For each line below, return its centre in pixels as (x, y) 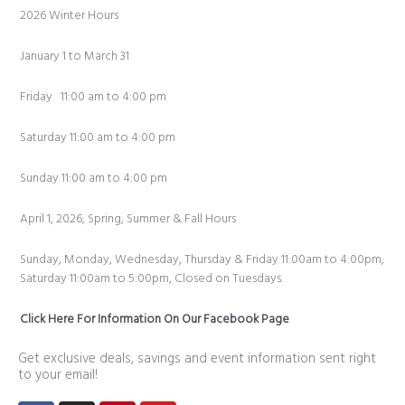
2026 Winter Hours (69, 16)
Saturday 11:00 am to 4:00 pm (97, 138)
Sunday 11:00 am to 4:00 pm (99, 179)
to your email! (58, 375)
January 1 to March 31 (74, 57)
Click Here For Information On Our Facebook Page (154, 319)
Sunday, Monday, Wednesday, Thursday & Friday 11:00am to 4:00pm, (202, 260)
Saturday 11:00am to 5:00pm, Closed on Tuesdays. (151, 279)
